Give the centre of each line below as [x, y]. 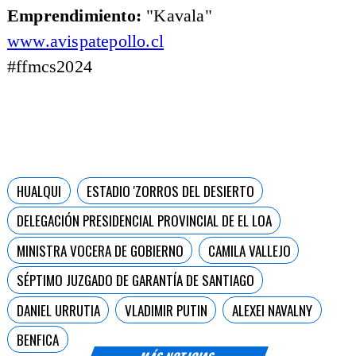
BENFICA [37, 340]
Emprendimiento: [74, 15]
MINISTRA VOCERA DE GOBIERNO [100, 250]
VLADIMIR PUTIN [166, 310]
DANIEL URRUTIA [58, 310]
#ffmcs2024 [49, 66]
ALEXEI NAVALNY [272, 310]
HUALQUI [39, 191]
